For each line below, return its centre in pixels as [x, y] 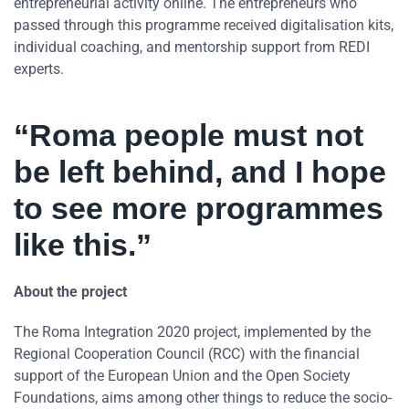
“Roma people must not [189, 135]
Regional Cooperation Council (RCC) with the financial [187, 353]
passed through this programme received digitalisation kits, [204, 25]
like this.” [83, 244]
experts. [39, 68]
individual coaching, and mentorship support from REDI [192, 47]
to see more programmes [199, 208]
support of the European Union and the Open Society [182, 375]
